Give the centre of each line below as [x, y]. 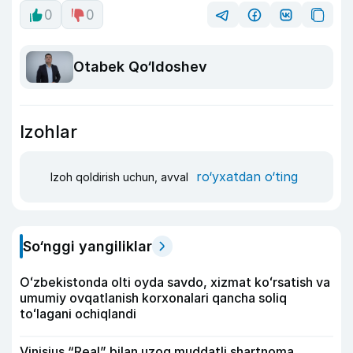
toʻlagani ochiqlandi [78, 313]
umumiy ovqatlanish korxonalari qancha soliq [153, 297]
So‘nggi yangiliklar [87, 246]
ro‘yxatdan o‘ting [247, 177]
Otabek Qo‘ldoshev [140, 67]
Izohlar [48, 131]
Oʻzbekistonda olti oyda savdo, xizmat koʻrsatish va [175, 282]
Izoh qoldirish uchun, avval [121, 177]
